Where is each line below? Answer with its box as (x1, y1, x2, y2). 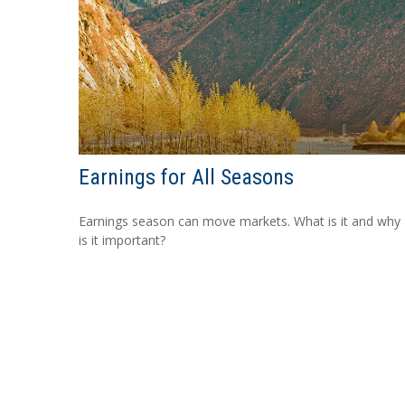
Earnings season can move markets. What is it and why (79, 212, 400, 230)
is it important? (79, 231, 165, 249)
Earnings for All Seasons (79, 164, 294, 190)
